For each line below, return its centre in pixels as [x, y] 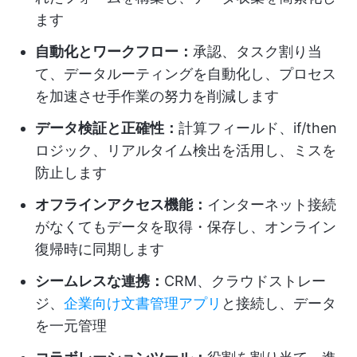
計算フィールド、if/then [258, 128]
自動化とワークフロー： [114, 51]
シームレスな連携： [100, 281]
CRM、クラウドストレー [245, 281]
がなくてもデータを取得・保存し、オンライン [186, 227]
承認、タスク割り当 [257, 51]
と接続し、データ [279, 303]
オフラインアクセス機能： [121, 204]
